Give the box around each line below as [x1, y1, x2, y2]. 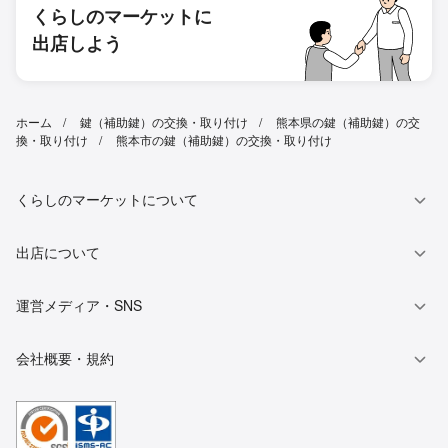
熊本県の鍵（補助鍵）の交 [276, 112, 420, 130]
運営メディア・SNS [16, 294, 142, 315]
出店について [16, 241, 100, 262]
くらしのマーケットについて [16, 188, 198, 209]
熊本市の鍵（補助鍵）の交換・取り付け [116, 130, 332, 148]
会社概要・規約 [16, 347, 114, 368]
